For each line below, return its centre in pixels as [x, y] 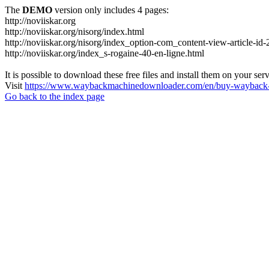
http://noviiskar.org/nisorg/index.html [74, 32]
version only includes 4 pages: [110, 10]
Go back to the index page [55, 96]
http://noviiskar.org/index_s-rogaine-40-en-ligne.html [104, 53]
